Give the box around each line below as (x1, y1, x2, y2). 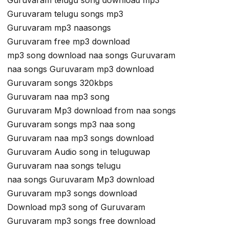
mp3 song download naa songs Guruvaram (7, 50, 175, 61)
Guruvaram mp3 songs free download (7, 216, 155, 226)
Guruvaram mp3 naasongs (7, 22, 111, 33)
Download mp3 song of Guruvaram (7, 202, 145, 213)
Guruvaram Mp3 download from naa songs (7, 105, 176, 116)
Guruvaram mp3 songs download (7, 188, 137, 199)
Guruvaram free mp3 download (7, 36, 130, 47)
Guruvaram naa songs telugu (7, 161, 121, 171)
